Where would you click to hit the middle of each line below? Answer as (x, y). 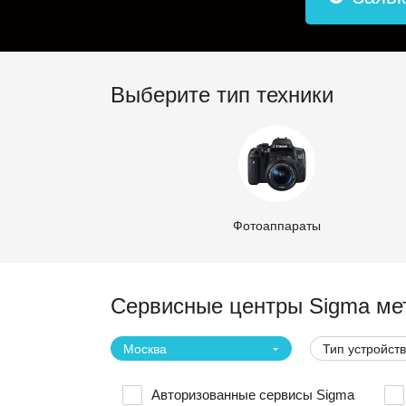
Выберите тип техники (222, 95)
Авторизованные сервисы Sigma (253, 395)
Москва (145, 349)
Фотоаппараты (276, 226)
